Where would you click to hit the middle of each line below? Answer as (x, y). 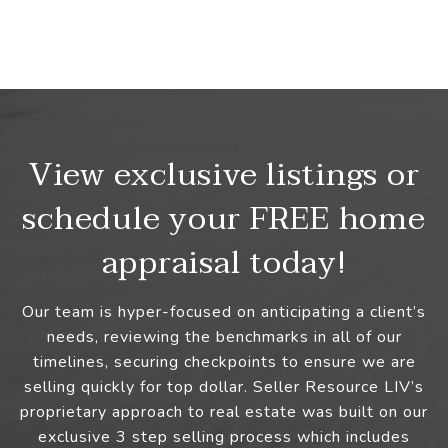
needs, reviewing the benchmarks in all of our (224, 337)
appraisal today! (224, 263)
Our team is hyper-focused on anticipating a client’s (224, 312)
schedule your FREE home (224, 219)
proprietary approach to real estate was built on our (224, 412)
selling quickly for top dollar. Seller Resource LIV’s (224, 387)
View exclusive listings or (224, 175)
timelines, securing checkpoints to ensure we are (224, 362)
